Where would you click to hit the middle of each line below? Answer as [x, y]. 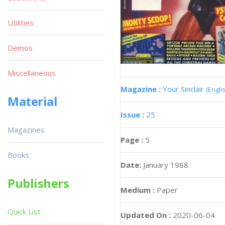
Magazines [26, 130]
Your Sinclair [184, 89]
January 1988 [166, 164]
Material [33, 101]
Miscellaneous [32, 73]
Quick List [24, 211]
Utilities [21, 23]
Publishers [38, 183]
